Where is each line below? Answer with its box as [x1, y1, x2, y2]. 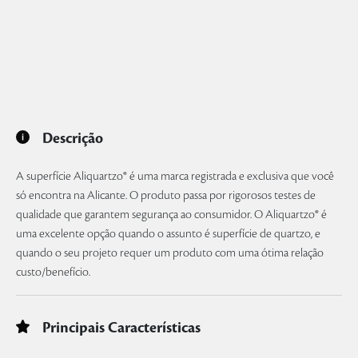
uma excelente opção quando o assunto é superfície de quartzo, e [16, 228, 320, 241]
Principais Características [42, 320, 201, 336]
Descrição [42, 130, 103, 146]
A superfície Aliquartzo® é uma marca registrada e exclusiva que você [16, 170, 334, 183]
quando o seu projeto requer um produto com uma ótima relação [16, 247, 324, 260]
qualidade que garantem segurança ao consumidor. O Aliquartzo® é [16, 209, 327, 221]
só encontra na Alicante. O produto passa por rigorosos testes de [16, 189, 316, 202]
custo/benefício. [16, 266, 90, 279]
